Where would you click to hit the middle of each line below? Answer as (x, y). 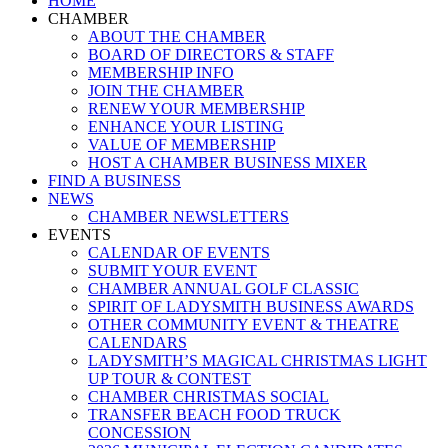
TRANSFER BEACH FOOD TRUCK (214, 414)
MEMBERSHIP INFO (161, 72)
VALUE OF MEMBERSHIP (182, 144)
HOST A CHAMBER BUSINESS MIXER (227, 162)
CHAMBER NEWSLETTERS (188, 216)
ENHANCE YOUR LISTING (186, 126)
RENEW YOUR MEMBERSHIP (196, 108)
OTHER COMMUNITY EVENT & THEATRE (243, 324)
